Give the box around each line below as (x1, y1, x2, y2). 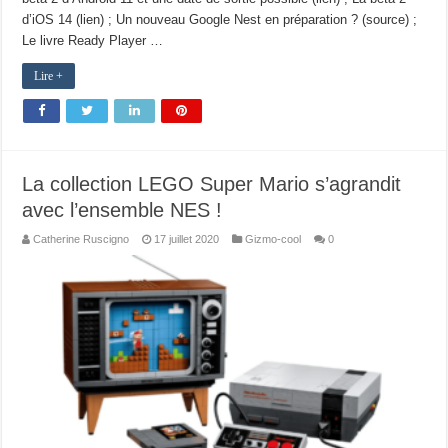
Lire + (34, 68, 64, 83)
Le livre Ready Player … (22, 32, 164, 48)
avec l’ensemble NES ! (22, 198, 223, 221)
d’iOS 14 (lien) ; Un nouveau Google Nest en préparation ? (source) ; (22, 11, 418, 27)
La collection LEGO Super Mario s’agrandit (22, 172, 402, 195)
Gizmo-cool (245, 232, 302, 245)
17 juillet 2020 (154, 232, 220, 245)
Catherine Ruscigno (33, 232, 130, 245)
